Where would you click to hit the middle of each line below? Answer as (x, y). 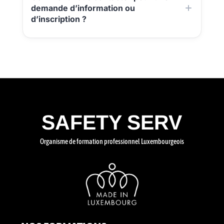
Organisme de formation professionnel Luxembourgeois (112, 142)
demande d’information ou (83, 8)
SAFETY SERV (112, 123)
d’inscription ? (58, 19)
